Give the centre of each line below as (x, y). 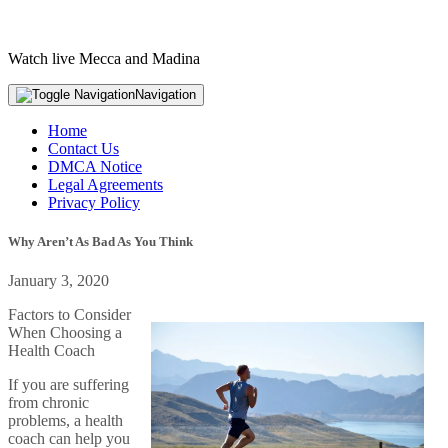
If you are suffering (68, 385)
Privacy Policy (94, 202)
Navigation (165, 94)
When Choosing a (65, 333)
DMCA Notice (95, 166)
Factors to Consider (69, 315)
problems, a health (65, 421)
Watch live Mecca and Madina (104, 58)
